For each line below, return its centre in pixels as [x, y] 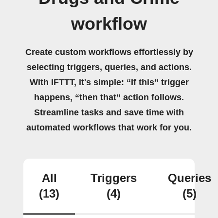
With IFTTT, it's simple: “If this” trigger [109, 82]
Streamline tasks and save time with [109, 112]
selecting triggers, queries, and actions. [109, 67]
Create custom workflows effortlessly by [109, 52]
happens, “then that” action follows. [109, 97]
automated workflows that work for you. [109, 127]
